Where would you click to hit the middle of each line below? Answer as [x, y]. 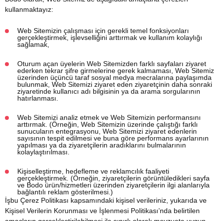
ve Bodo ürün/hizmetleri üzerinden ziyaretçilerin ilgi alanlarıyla [113, 185]
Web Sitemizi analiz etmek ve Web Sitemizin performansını [109, 117]
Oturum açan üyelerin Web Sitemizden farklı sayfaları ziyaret [112, 64]
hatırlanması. [38, 98]
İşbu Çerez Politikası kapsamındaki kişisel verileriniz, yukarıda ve [106, 200]
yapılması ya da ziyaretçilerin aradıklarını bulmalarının [102, 145]
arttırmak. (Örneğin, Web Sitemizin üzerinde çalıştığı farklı [108, 124]
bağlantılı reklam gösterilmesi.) [65, 192]
